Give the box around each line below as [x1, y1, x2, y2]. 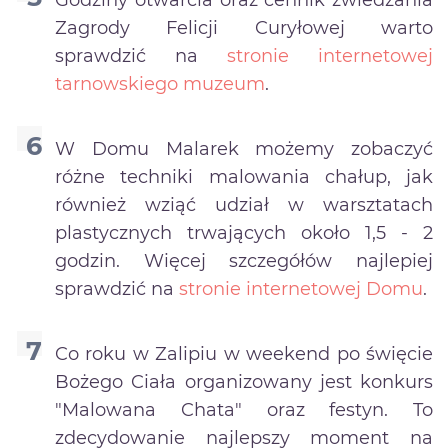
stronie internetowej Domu [179, 277, 423, 300]
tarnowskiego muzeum [55, 72, 265, 95]
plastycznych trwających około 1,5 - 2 [55, 221, 433, 244]
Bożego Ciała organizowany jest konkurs [55, 370, 433, 393]
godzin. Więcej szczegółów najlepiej [55, 249, 433, 272]
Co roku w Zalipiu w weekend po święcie [55, 342, 433, 365]
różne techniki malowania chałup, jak [55, 165, 433, 188]
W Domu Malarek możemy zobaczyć [55, 137, 433, 160]
